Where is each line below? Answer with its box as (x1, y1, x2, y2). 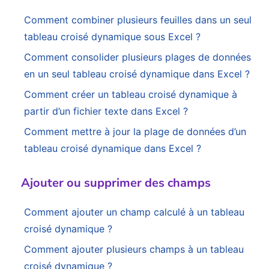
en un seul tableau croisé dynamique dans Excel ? (24, 68, 250, 80)
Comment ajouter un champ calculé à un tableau (24, 206, 244, 219)
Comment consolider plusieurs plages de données (24, 51, 251, 64)
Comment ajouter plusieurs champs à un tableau (24, 243, 244, 256)
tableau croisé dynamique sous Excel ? (24, 31, 201, 43)
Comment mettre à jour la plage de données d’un (24, 125, 246, 138)
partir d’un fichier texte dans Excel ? (24, 105, 188, 118)
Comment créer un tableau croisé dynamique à (24, 88, 237, 101)
